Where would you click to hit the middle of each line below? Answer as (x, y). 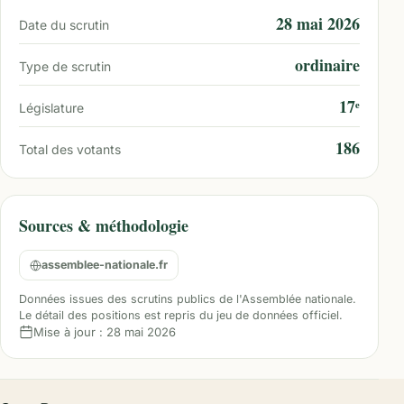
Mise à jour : (70, 332)
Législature (51, 108)
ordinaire (327, 65)
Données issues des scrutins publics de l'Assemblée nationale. (188, 299)
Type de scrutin (65, 66)
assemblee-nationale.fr (105, 265)
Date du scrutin (64, 25)
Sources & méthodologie (104, 225)
